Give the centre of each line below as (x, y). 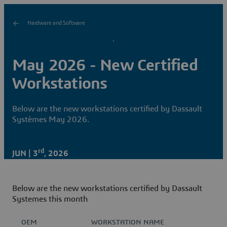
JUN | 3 (25, 154)
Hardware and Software (56, 23)
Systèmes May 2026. (51, 119)
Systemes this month (50, 199)
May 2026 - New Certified (105, 66)
